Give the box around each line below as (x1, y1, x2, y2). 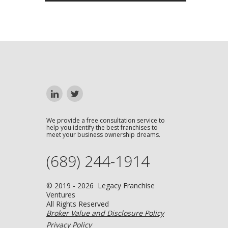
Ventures (46, 190, 75, 199)
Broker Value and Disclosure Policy (46, 208, 164, 218)
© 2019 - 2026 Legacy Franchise (46, 181, 155, 190)
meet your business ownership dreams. (46, 130, 160, 139)
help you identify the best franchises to (46, 123, 158, 132)
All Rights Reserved (46, 199, 109, 209)
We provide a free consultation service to (46, 116, 165, 125)
